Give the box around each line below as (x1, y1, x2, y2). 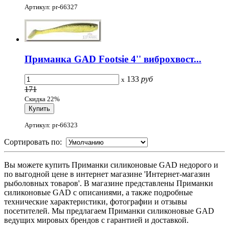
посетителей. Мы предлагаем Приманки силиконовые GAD (4, 206, 214, 215)
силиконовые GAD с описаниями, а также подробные (4, 188, 193, 197)
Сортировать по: (4, 137, 66, 146)
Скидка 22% (25, 95, 60, 103)
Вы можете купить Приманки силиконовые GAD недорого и (4, 160, 218, 169)
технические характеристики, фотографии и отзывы (4, 197, 187, 206)
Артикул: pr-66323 (25, 121, 78, 129)
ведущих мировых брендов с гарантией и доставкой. (4, 215, 189, 224)
